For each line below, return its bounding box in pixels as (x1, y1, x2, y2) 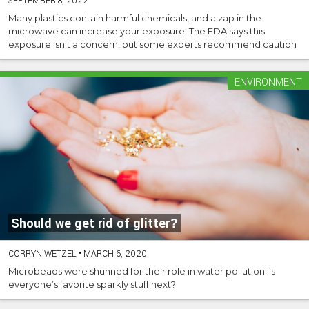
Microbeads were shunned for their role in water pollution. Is (8, 266, 275, 277)
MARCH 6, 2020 (81, 248, 147, 261)
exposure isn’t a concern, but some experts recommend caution (8, 38, 297, 50)
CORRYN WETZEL (8, 248, 77, 261)
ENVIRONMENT (235, 74, 302, 90)
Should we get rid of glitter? (11, 215, 178, 233)
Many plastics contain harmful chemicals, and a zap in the (8, 12, 261, 23)
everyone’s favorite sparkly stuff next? (8, 279, 176, 290)
